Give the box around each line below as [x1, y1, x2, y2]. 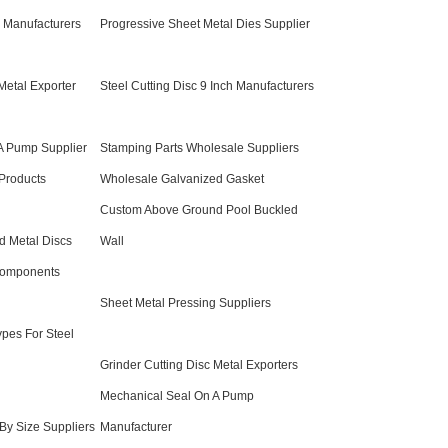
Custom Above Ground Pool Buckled [100, 203, 298, 218]
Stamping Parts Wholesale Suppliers [100, 141, 299, 156]
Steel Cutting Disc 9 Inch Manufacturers [100, 79, 314, 94]
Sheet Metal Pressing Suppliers [100, 296, 271, 311]
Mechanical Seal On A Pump [100, 389, 254, 404]
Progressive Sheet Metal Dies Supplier [100, 17, 310, 32]
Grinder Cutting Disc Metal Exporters [100, 358, 298, 373]
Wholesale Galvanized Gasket [100, 172, 264, 187]
